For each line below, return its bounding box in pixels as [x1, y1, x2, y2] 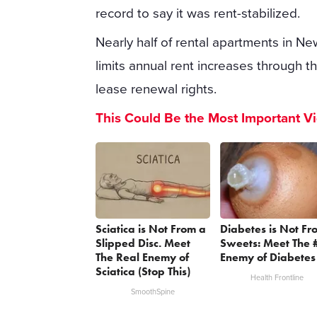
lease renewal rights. [96, 81, 217, 97]
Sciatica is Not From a [96, 221, 207, 237]
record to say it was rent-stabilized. [96, 5, 301, 21]
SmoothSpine [131, 287, 175, 297]
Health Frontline [250, 273, 304, 283]
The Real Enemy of [96, 250, 190, 265]
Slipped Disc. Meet [96, 236, 191, 251]
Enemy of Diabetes [219, 250, 316, 265]
